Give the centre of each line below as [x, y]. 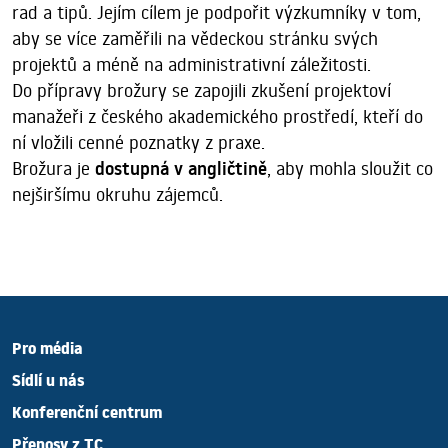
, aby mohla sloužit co [350, 168]
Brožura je [51, 168]
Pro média [47, 352]
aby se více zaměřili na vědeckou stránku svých [195, 38]
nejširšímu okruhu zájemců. [117, 194]
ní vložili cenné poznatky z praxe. [138, 142]
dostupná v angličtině [178, 168]
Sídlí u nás [48, 384]
